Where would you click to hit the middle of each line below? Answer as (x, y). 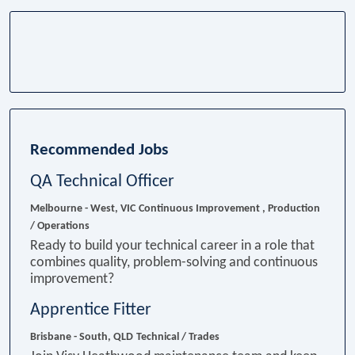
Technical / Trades (178, 337)
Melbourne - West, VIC (83, 208)
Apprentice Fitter (91, 310)
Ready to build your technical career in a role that (172, 246)
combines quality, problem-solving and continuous (174, 262)
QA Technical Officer (102, 181)
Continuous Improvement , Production (229, 208)
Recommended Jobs (101, 150)
